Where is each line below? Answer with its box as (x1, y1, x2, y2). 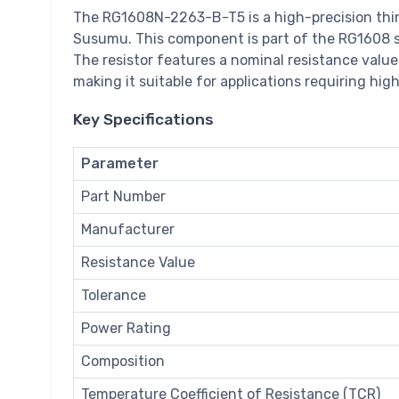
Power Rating (81, 320, 171, 338)
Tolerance (81, 287, 146, 305)
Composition (81, 353, 165, 370)
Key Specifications (73, 110, 214, 129)
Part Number (81, 188, 166, 206)
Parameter (81, 155, 159, 173)
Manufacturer (81, 221, 175, 239)
